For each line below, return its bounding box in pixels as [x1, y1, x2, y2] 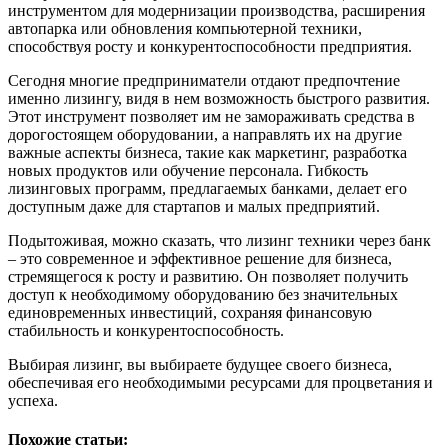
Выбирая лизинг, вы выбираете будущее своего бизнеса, [8, 355, 392, 373]
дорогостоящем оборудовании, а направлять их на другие [8, 125, 402, 143]
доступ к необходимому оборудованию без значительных [8, 285, 398, 303]
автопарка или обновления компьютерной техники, [8, 19, 362, 37]
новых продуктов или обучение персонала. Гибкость [8, 161, 368, 179]
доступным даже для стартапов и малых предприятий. [8, 197, 380, 215]
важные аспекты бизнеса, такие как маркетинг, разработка [8, 143, 407, 161]
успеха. [8, 391, 58, 409]
